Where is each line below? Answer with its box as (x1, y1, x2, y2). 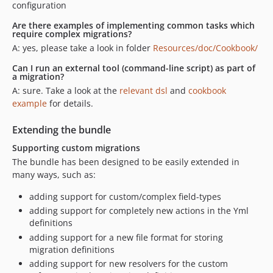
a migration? (12, 70, 64, 82)
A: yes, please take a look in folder (12, 41, 153, 54)
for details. (47, 97, 93, 109)
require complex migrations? (12, 27, 132, 40)
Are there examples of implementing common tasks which (12, 19, 255, 31)
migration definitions (29, 243, 115, 255)
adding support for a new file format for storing (29, 231, 223, 243)
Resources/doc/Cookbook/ (153, 41, 258, 54)
